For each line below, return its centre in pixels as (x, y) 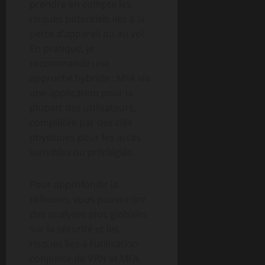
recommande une (70, 63)
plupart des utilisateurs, (83, 108)
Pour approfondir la (74, 185)
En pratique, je (62, 49)
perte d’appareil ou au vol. (88, 34)
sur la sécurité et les (74, 229)
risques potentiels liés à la (87, 19)
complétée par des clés (81, 122)
